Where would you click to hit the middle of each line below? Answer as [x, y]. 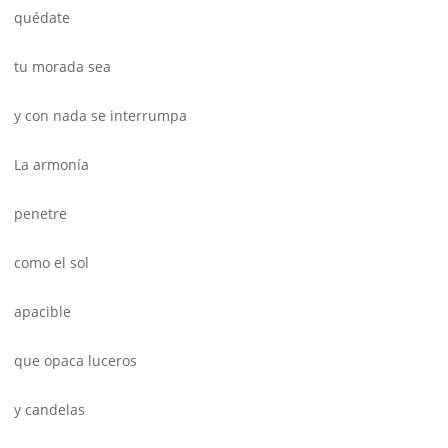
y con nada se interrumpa [100, 116]
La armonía [51, 165]
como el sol [51, 263]
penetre [40, 214]
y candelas [49, 410]
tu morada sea [62, 67]
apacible [42, 312]
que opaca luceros [75, 361]
